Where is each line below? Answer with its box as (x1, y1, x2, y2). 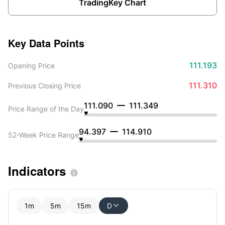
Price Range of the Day (8, 104, 84, 113)
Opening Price (8, 61, 55, 70)
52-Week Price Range (8, 130, 79, 139)
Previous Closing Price (8, 81, 81, 90)
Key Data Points (8, 36, 84, 50)
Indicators (8, 162, 66, 179)
